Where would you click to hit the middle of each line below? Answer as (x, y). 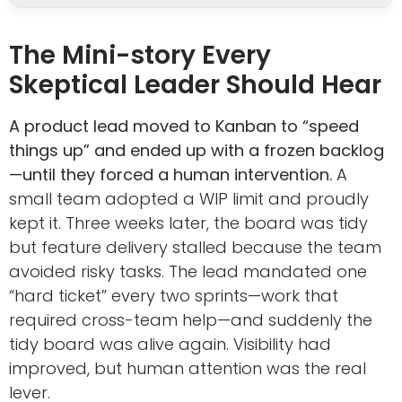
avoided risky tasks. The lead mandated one (188, 271)
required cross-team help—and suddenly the (191, 319)
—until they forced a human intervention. (170, 174)
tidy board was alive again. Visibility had (170, 344)
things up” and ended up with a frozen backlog (197, 150)
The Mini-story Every (140, 55)
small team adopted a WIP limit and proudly (189, 198)
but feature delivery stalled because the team (195, 247)
